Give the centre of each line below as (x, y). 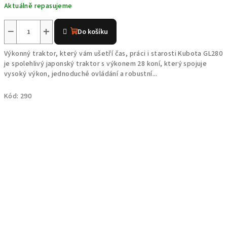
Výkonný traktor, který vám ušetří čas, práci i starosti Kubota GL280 (113, 54)
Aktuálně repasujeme (38, 6)
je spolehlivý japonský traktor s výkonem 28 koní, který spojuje (106, 64)
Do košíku (93, 32)
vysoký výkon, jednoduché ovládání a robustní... (81, 74)
